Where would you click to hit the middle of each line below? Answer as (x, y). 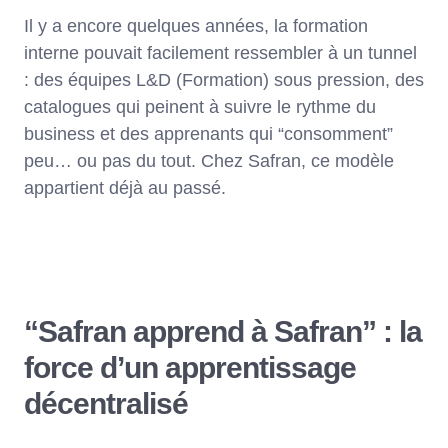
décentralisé (106, 404)
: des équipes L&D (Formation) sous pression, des (224, 80)
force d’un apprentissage (190, 368)
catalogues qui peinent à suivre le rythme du (200, 107)
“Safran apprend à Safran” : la (223, 332)
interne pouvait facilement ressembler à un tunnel (220, 53)
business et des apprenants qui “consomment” (208, 134)
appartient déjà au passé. (125, 188)
